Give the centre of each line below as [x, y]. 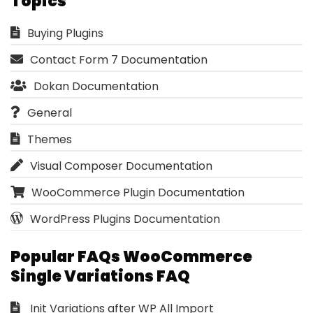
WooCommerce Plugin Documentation [138, 192]
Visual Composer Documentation [121, 166]
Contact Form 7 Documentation [119, 59]
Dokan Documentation [96, 86]
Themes [50, 139]
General [50, 112]
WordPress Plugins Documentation [125, 219]
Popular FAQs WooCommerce [131, 256]
